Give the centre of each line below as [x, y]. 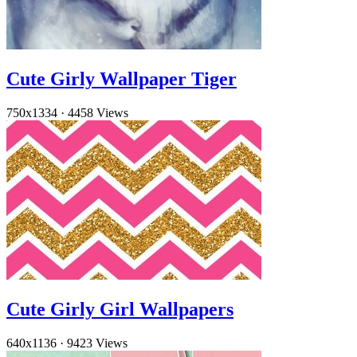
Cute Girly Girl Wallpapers [120, 309]
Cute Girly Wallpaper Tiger [122, 79]
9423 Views [97, 343]
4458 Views [98, 113]
